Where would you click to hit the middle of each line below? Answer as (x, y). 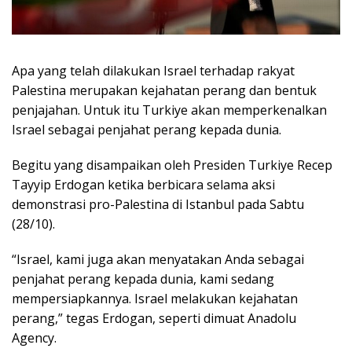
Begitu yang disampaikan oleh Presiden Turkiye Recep (172, 165)
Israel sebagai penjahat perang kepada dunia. (147, 130)
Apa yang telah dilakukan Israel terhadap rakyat (153, 71)
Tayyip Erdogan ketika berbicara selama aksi (143, 185)
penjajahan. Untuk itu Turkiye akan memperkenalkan (169, 110)
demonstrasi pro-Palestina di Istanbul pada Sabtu (158, 204)
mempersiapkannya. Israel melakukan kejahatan (155, 299)
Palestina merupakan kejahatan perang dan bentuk (164, 90)
